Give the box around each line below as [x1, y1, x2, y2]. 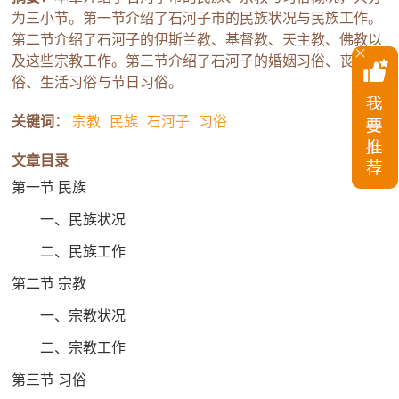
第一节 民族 [12, 180, 87, 196]
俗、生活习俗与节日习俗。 [12, 75, 183, 91]
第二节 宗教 [12, 276, 87, 292]
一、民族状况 [12, 212, 126, 228]
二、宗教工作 [12, 340, 126, 356]
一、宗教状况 [12, 308, 126, 324]
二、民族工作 [12, 244, 126, 260]
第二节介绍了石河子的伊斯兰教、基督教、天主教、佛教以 [12, 32, 383, 48]
